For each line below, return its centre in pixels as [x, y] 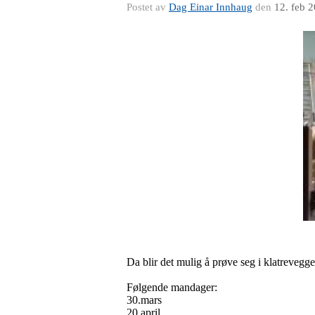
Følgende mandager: [172, 287]
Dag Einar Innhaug [211, 7]
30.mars [144, 300]
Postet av [148, 7]
